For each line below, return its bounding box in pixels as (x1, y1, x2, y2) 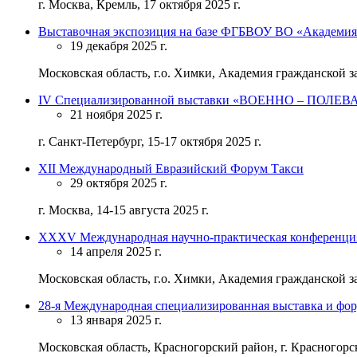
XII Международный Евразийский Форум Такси (38, 161, 304, 175)
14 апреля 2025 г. (70, 244, 162, 258)
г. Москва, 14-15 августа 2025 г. (38, 202, 209, 217)
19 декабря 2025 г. (70, 38, 167, 53)
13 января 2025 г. (70, 312, 162, 327)
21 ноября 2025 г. (70, 107, 163, 121)
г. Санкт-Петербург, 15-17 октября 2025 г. (38, 134, 261, 148)
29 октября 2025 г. (70, 175, 167, 190)
